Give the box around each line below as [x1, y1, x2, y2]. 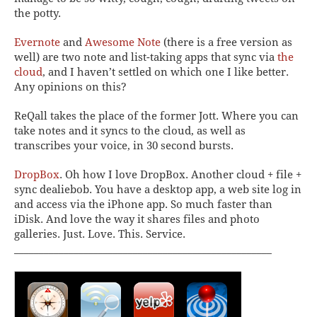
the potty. [14, 6, 61, 20]
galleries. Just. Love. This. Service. [14, 227, 185, 241]
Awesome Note [85, 35, 161, 49]
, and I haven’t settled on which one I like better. [42, 65, 289, 79]
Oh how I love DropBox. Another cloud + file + [62, 168, 301, 181]
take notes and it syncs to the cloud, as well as [14, 124, 246, 137]
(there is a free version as [161, 35, 292, 49]
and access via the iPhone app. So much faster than [14, 197, 272, 211]
